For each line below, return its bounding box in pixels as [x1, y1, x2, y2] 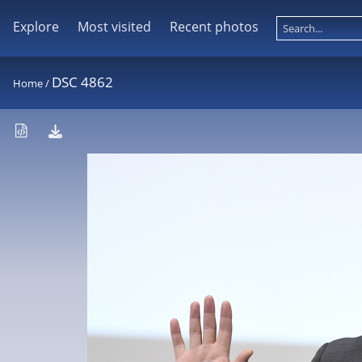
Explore [13, 18, 59, 36]
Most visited [77, 18, 151, 36]
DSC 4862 [52, 73, 113, 91]
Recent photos [169, 18, 259, 36]
